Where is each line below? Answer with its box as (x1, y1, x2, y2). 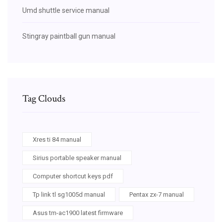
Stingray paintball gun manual (22, 32, 115, 40)
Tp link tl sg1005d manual (33, 190, 105, 198)
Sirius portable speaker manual (33, 154, 121, 162)
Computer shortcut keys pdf (33, 172, 113, 180)
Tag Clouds (22, 92, 65, 105)
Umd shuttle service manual (22, 6, 110, 14)
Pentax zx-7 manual (129, 190, 184, 198)
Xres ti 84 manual (33, 135, 81, 143)
